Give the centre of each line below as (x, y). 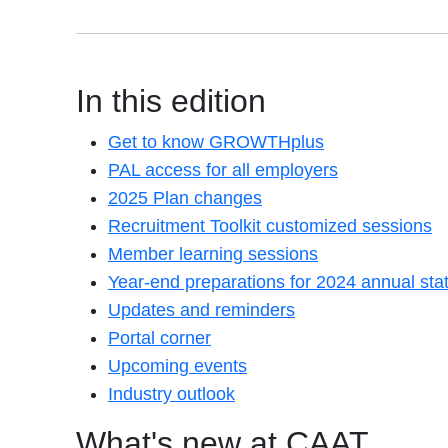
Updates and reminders (201, 309)
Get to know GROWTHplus (216, 141)
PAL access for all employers (223, 169)
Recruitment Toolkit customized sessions (270, 225)
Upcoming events (177, 365)
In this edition (171, 101)
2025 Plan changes (185, 197)
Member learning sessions (213, 253)
